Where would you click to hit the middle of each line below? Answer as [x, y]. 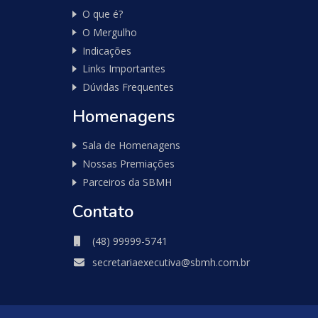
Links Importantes [124, 69]
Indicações [107, 50]
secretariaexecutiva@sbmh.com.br [171, 262]
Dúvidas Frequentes [128, 87]
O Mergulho [110, 32]
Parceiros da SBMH [127, 182]
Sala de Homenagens [131, 146]
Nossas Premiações [128, 164]
